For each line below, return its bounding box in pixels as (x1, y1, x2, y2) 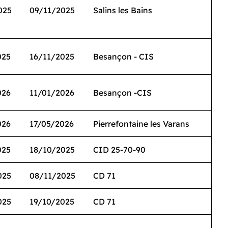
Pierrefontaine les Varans (93, 119, 189, 129)
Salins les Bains (93, 5, 152, 15)
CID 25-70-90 (93, 145, 146, 155)
